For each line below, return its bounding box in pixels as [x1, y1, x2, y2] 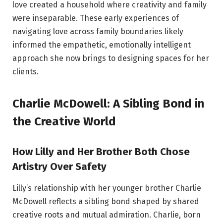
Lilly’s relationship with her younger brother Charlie [12, 183, 201, 193]
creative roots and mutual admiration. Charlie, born [12, 210, 201, 220]
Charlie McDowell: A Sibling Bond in [12, 96, 204, 111]
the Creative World [12, 114, 116, 128]
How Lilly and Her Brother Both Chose [12, 145, 190, 158]
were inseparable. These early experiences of [12, 13, 179, 23]
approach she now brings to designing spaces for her [12, 54, 209, 63]
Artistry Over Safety [12, 160, 107, 172]
